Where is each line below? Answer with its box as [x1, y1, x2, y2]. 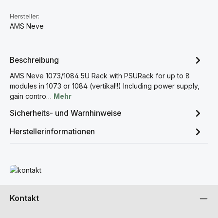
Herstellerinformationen [10, 127, 95, 136]
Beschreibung [10, 55, 59, 65]
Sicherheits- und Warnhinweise [10, 108, 121, 118]
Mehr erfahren [9, 165, 55, 174]
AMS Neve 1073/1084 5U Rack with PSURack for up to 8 [10, 72, 190, 80]
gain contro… [10, 92, 54, 100]
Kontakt [10, 194, 39, 203]
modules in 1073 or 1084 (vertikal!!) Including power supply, [10, 82, 200, 90]
